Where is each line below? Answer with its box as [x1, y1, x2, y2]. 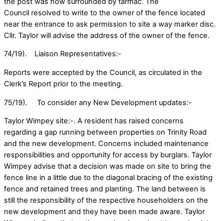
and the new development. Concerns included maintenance [4, 139, 209, 148]
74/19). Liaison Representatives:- [4, 49, 121, 59]
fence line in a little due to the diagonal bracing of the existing [4, 173, 213, 183]
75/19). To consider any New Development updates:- [4, 98, 192, 107]
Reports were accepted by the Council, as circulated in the [4, 68, 202, 77]
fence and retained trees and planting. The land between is [4, 184, 206, 194]
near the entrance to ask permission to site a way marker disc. [4, 19, 216, 29]
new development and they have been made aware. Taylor [4, 207, 205, 217]
